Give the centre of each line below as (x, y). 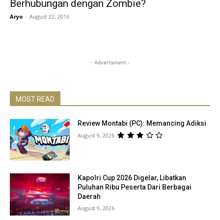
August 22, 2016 (49, 16)
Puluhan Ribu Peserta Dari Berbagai (135, 187)
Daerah (89, 197)
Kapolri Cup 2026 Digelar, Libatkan (132, 178)
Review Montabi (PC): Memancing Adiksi (142, 123)
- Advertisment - (110, 62)
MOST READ (35, 99)
